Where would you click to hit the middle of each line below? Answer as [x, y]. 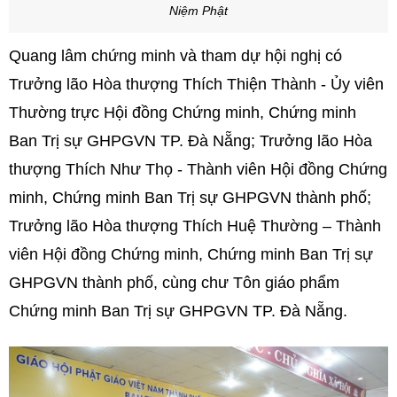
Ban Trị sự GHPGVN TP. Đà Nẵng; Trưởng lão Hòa [191, 141]
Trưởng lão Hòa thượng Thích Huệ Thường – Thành [195, 226]
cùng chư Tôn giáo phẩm [249, 283]
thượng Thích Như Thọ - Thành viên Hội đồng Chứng [198, 170]
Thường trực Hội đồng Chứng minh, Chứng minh [183, 113]
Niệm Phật [198, 12]
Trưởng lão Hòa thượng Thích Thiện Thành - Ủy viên [196, 85]
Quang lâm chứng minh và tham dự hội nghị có [175, 56]
